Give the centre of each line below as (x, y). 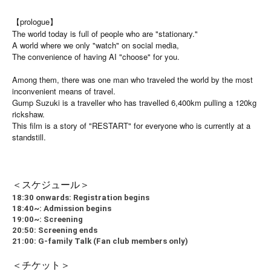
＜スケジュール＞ (51, 184)
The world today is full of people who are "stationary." (105, 33)
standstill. (29, 137)
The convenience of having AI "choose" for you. (96, 56)
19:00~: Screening (47, 219)
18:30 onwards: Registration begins (81, 197)
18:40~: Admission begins (62, 208)
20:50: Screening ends (55, 230)
